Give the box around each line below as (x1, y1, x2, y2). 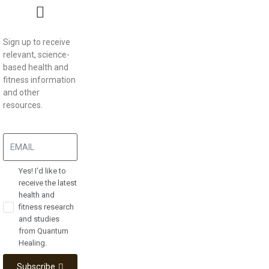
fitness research (19, 202, 74, 211)
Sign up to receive (3, 37, 70, 47)
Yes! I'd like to (19, 166, 66, 175)
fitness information (3, 75, 76, 85)
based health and (3, 62, 68, 73)
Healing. (19, 238, 47, 247)
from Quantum (19, 226, 68, 235)
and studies (19, 214, 59, 223)
